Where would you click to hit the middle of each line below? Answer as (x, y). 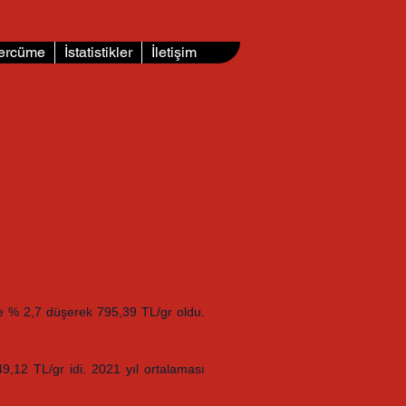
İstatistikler (98, 52)
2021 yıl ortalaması (149, 369)
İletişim (174, 52)
